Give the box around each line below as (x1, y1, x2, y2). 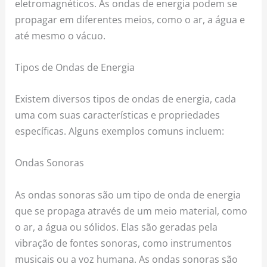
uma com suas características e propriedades (15, 108, 221, 122)
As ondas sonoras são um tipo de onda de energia (15, 187, 241, 201)
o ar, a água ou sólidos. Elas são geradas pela (15, 219, 218, 234)
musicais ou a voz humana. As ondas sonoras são (15, 252, 238, 266)
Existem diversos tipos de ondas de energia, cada (15, 92, 237, 106)
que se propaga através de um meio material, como (15, 203, 248, 218)
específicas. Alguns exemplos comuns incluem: (15, 124, 225, 138)
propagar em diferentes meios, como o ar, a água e (15, 12, 246, 26)
